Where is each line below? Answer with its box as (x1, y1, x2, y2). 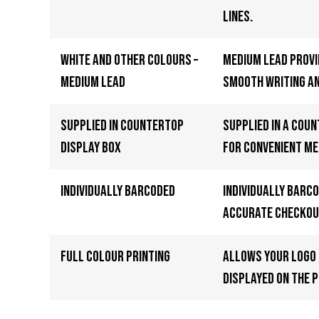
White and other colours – (61, 51, 198, 69)
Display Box (61, 139, 121, 157)
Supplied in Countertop (61, 117, 184, 135)
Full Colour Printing (61, 248, 170, 266)
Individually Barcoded (61, 182, 175, 200)
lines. (223, 8, 253, 26)
